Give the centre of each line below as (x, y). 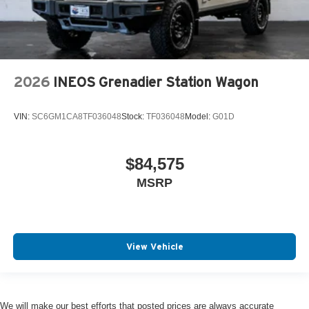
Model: (199, 116)
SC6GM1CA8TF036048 (77, 116)
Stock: (134, 116)
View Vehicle (154, 246)
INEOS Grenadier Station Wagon (156, 82)
